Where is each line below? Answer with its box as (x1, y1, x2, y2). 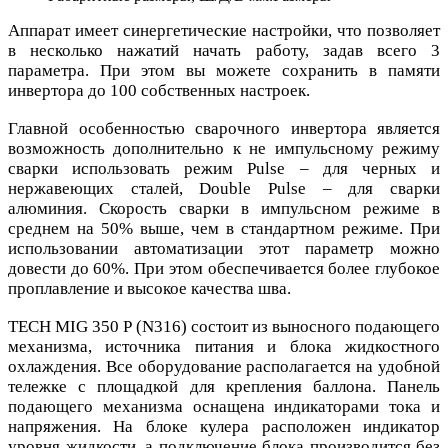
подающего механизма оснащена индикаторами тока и (8, 397, 440, 417)
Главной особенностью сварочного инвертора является (8, 119, 440, 139)
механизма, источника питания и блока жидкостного (8, 337, 440, 357)
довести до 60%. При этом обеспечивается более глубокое (8, 259, 440, 279)
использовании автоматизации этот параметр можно (8, 239, 440, 259)
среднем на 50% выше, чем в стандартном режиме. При (8, 219, 440, 239)
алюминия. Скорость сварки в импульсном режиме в (8, 199, 440, 219)
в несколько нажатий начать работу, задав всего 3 (8, 41, 440, 61)
